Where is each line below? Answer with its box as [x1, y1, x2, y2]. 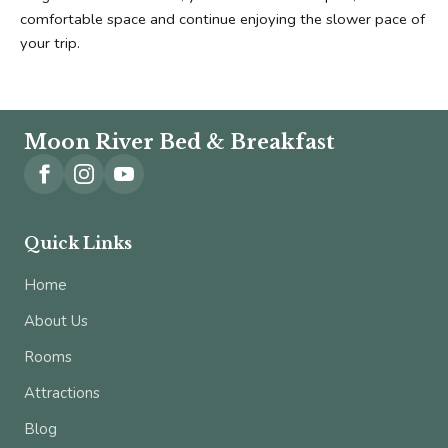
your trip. [20, 33, 80, 54]
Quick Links [24, 233, 132, 254]
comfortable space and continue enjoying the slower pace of [20, 9, 425, 30]
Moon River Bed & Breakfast [24, 130, 335, 155]
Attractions [24, 383, 100, 404]
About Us [24, 311, 88, 332]
